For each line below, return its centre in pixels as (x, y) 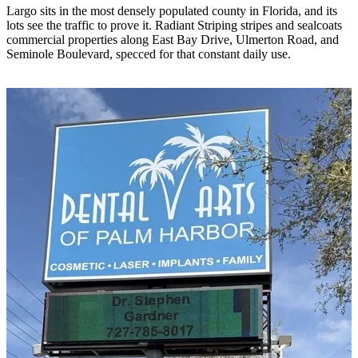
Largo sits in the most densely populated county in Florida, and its (172, 10)
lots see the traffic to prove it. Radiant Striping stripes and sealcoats (174, 25)
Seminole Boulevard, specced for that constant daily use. (149, 54)
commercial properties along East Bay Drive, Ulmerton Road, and (173, 39)
